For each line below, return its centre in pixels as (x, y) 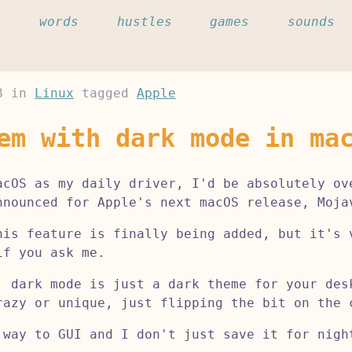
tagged (105, 93)
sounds (312, 22)
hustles (144, 22)
